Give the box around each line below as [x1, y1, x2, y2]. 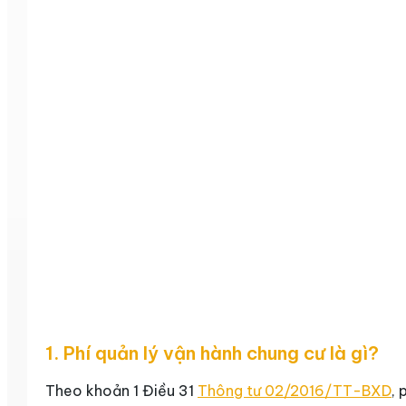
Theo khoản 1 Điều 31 [45, 381, 198, 400]
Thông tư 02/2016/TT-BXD [198, 381, 391, 400]
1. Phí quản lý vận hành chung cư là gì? [45, 341, 379, 364]
